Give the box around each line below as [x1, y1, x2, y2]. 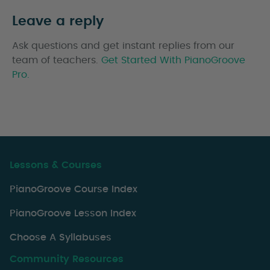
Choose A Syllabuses [10, 233, 111, 243]
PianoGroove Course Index [10, 184, 137, 195]
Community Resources [10, 254, 124, 265]
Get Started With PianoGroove [101, 55, 245, 66]
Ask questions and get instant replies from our [12, 41, 234, 51]
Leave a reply [12, 14, 104, 28]
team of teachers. [12, 55, 101, 66]
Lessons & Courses [10, 160, 102, 171]
